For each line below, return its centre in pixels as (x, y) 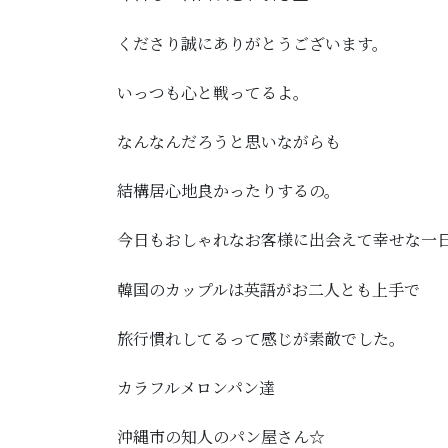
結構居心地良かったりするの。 (228, 191)
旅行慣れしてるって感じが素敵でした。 (261, 338)
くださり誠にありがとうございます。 (252, 43)
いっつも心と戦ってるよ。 (213, 92)
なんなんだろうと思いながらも (229, 141)
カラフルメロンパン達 (196, 387)
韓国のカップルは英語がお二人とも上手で (268, 289)
